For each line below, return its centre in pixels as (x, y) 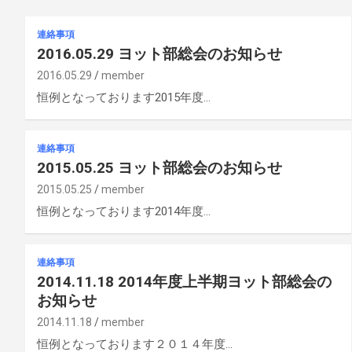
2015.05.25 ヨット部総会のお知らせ (159, 167)
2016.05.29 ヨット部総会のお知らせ (159, 53)
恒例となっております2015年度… (124, 97)
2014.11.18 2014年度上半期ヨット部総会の (184, 281)
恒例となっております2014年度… (124, 211)
